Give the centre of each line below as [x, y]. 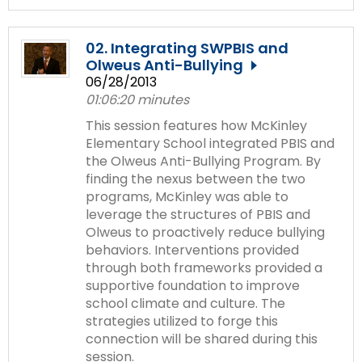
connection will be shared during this [202, 339]
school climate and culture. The [185, 303]
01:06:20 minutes [137, 99]
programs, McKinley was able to [187, 196]
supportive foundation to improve [193, 285]
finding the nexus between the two [196, 179]
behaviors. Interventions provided [192, 250]
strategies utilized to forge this [182, 321]
